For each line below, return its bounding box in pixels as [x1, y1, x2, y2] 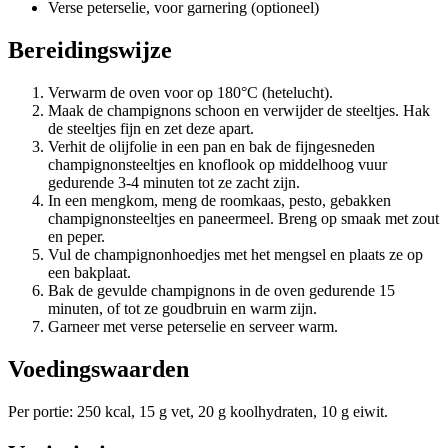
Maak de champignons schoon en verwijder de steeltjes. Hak [48, 101, 430, 119]
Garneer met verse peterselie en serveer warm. [48, 317, 338, 335]
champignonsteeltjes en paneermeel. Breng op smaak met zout [48, 209, 439, 227]
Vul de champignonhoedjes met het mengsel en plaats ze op [48, 245, 423, 263]
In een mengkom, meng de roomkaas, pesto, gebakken [48, 191, 391, 209]
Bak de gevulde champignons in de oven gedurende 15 [48, 281, 395, 299]
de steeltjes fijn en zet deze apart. [48, 119, 254, 137]
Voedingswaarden [8, 355, 189, 382]
